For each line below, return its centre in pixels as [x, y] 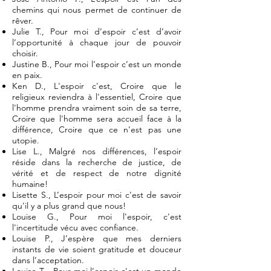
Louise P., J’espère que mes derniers [97, 238]
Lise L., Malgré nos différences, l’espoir [97, 151]
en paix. [27, 75]
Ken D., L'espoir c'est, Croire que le [97, 86]
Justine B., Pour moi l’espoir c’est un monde [97, 64]
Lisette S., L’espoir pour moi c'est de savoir [97, 195]
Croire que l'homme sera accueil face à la [97, 119]
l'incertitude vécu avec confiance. [75, 227]
